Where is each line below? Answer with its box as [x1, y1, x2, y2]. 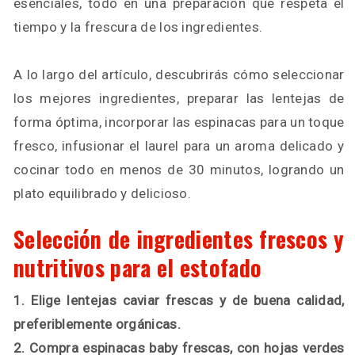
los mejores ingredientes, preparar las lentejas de [13, 90, 345, 106]
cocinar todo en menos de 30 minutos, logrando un [13, 162, 345, 177]
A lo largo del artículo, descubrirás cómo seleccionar [13, 67, 345, 82]
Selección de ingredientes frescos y [13, 223, 345, 255]
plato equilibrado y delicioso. [13, 185, 192, 201]
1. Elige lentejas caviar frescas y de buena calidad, [13, 292, 345, 308]
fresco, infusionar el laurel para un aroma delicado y [13, 138, 345, 154]
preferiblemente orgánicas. [13, 316, 181, 332]
